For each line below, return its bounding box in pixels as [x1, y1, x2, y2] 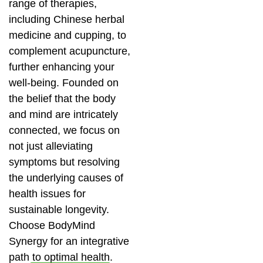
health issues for [9, 188, 86, 200]
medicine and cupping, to [9, 29, 126, 41]
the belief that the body [9, 93, 116, 104]
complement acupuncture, [9, 45, 130, 57]
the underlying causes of [9, 172, 123, 184]
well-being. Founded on [9, 77, 119, 89]
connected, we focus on [9, 124, 120, 136]
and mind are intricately [9, 109, 118, 120]
